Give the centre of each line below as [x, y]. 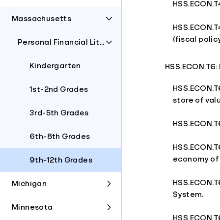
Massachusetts [42, 19]
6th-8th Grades [60, 137]
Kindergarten [55, 66]
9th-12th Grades [61, 160]
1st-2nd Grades [59, 89]
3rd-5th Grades [59, 113]
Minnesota [32, 207]
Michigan [29, 184]
